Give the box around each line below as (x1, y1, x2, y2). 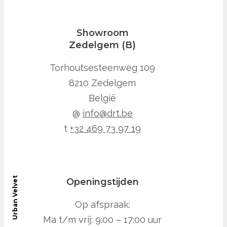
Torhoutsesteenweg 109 (50, 62, 156, 73)
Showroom (76, 27, 129, 39)
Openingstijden (66, 176, 139, 188)
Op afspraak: (74, 199, 130, 210)
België (89, 93, 117, 104)
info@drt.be (82, 108, 133, 119)
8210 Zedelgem (69, 78, 136, 89)
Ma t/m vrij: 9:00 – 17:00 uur (43, 214, 162, 225)
